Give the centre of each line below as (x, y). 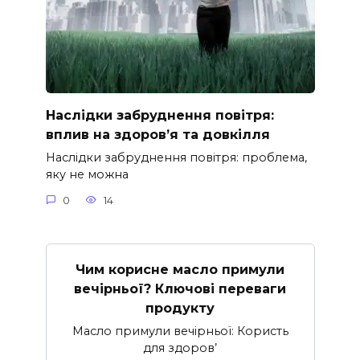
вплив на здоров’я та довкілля (157, 134)
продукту (180, 308)
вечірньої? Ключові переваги (180, 288)
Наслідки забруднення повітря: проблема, (176, 158)
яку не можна (87, 175)
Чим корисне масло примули (180, 269)
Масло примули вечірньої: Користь (180, 331)
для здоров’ (180, 348)
